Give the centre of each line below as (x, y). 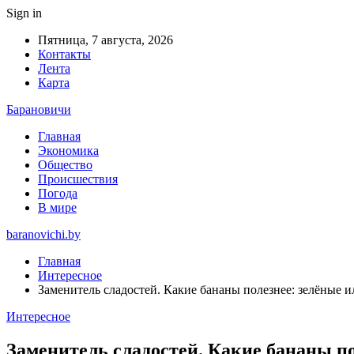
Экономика (68, 151)
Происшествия (78, 179)
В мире (57, 207)
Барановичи (39, 109)
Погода (58, 193)
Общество (65, 165)
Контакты (64, 54)
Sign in (24, 13)
